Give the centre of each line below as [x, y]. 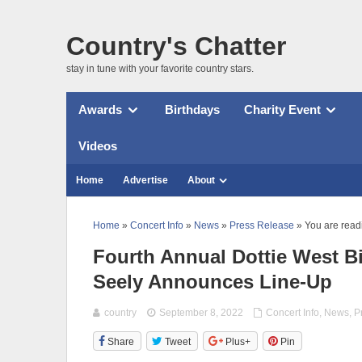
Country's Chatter [176, 46]
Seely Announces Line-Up [213, 281]
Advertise [145, 180]
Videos [98, 145]
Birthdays [192, 110]
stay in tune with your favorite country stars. [160, 68]
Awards [100, 110]
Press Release [262, 225]
